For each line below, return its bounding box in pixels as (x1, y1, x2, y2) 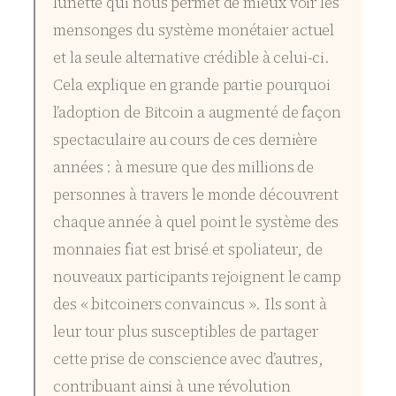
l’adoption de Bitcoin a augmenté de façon (53, 102, 341, 124)
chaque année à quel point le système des (53, 211, 339, 233)
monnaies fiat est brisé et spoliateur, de (53, 239, 323, 261)
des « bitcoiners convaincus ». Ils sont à (53, 293, 327, 316)
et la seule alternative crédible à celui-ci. (53, 47, 330, 69)
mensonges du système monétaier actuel (53, 19, 335, 42)
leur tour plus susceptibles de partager (53, 321, 319, 343)
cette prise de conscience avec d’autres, (53, 348, 324, 370)
